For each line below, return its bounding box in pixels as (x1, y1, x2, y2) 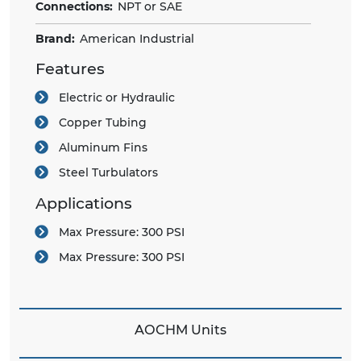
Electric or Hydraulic (59, 90, 175, 106)
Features (35, 59, 105, 79)
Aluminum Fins (59, 140, 147, 156)
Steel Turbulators (59, 165, 158, 180)
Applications (35, 193, 132, 214)
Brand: (35, 31, 75, 47)
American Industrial (80, 31, 194, 47)
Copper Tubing (59, 115, 147, 131)
